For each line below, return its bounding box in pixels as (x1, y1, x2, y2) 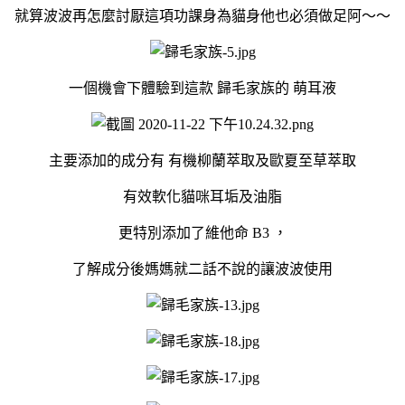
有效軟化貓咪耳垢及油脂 (123, 188, 282, 204)
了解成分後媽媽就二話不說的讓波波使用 (72, 260, 333, 277)
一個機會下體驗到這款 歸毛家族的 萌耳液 (69, 80, 336, 96)
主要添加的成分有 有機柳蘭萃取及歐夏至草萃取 (49, 152, 356, 168)
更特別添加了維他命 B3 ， (118, 224, 287, 240)
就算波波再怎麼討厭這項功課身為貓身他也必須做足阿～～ (14, 7, 391, 24)
